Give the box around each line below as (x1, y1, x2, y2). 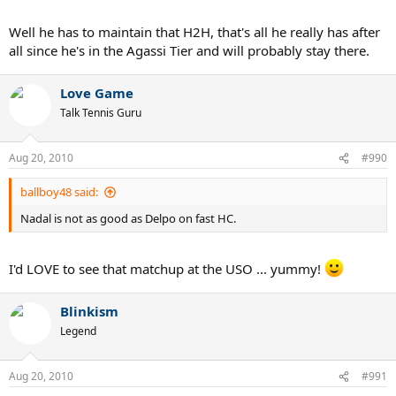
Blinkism (60, 301, 118, 320)
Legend (60, 323, 96, 339)
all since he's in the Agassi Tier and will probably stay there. (9, 41, 369, 59)
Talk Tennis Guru (60, 104, 141, 120)
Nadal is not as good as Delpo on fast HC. (20, 210, 236, 227)
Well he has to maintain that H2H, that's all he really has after (9, 22, 380, 41)
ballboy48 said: (20, 184, 98, 201)
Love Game (60, 83, 133, 102)
